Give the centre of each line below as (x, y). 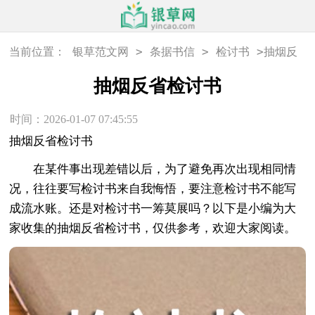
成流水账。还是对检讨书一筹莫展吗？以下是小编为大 (153, 208)
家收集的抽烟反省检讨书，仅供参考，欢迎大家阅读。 (153, 228)
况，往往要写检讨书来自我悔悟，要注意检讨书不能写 (153, 188)
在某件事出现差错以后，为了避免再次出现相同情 (153, 169)
